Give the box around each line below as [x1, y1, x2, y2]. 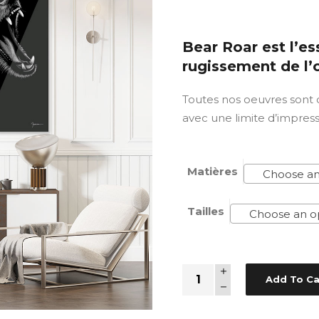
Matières [187, 164, 238, 178]
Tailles [187, 204, 224, 218]
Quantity [182, 265, 227, 279]
